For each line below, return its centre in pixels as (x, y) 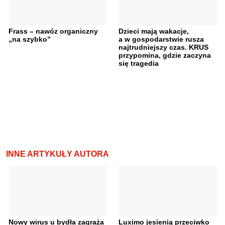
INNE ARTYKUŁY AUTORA (58, 154)
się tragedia (139, 64)
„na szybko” (29, 39)
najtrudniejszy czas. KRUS (163, 47)
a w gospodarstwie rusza (161, 39)
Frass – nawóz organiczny (53, 31)
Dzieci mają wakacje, (154, 31)
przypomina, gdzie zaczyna (165, 55)
